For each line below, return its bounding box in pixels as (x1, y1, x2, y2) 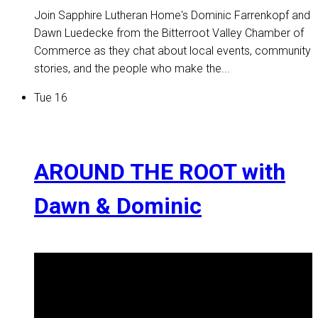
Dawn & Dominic (34, 192, 202, 219)
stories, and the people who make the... (34, 62, 230, 76)
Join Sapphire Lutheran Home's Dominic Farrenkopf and (34, 9, 310, 23)
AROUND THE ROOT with (34, 158, 285, 185)
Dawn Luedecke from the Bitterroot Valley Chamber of (34, 26, 304, 40)
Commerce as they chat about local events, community (34, 44, 311, 58)
